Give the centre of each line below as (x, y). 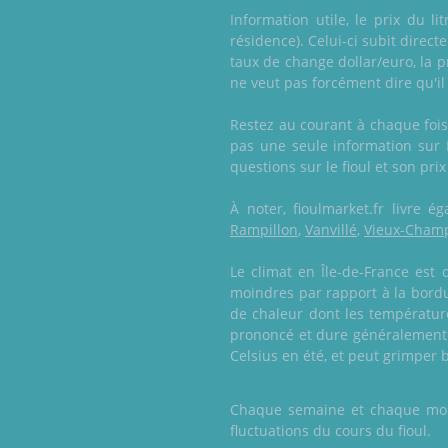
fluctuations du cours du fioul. (330, 431)
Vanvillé (331, 230)
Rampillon (264, 230)
